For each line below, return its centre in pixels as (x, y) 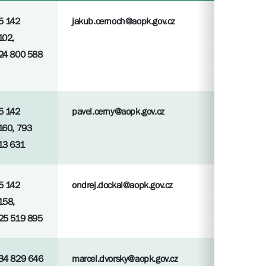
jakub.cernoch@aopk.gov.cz (123, 21)
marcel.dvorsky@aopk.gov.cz (125, 259)
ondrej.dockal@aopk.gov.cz (122, 185)
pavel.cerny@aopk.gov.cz (118, 111)
